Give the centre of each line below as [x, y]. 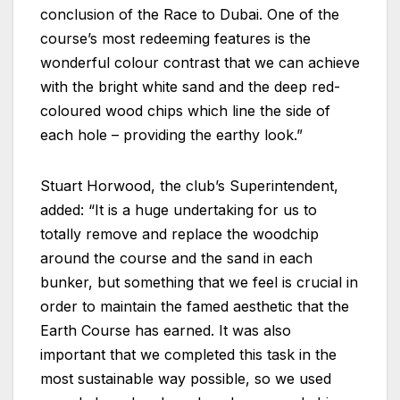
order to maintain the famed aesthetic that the [195, 306]
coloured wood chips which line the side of [185, 110]
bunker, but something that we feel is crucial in [199, 282]
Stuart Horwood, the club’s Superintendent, [189, 185]
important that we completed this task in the [188, 354]
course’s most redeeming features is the [175, 38]
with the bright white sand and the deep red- [190, 86]
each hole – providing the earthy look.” [171, 134]
